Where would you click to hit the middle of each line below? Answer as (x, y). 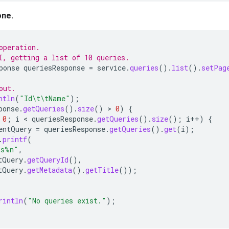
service (111, 67)
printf (15, 139)
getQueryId (48, 159)
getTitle (102, 170)
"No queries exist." (67, 200)
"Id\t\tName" (45, 98)
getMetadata (50, 170)
